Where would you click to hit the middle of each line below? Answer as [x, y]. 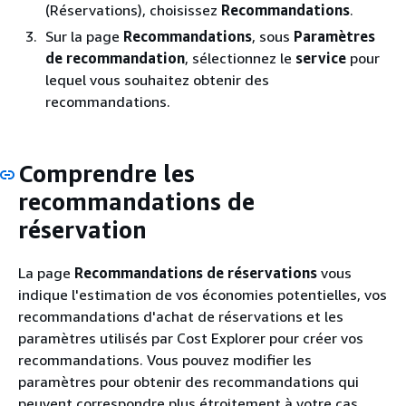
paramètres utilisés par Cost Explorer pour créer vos [191, 338]
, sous [273, 36]
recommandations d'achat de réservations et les [181, 316]
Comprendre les [106, 174]
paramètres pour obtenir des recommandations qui [188, 381]
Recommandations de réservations [196, 272]
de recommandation [115, 58]
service [321, 58]
